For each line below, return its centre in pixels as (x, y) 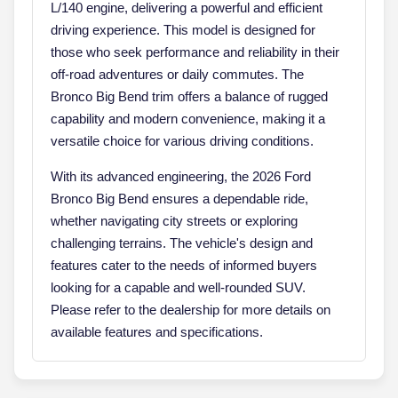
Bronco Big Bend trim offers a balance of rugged (189, 96)
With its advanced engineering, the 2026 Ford (181, 176)
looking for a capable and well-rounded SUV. (178, 287)
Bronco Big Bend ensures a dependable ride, (179, 198)
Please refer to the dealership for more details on (191, 309)
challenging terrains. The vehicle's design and (182, 243)
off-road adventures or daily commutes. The (177, 74)
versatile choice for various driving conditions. (182, 140)
